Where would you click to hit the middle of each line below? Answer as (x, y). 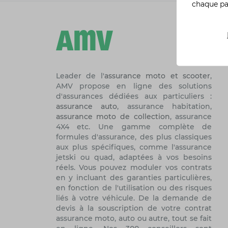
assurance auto (87, 107)
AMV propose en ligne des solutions (134, 86)
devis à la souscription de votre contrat (134, 208)
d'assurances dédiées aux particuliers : (134, 96)
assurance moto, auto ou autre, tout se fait (134, 219)
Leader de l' (80, 76)
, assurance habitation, (165, 107)
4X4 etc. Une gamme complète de (134, 127)
